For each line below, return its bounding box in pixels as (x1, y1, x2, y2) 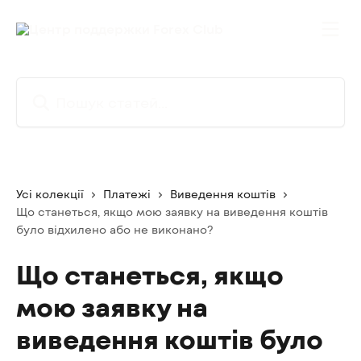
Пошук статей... (15, 79, 116, 94)
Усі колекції (16, 187, 84, 201)
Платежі (103, 187, 151, 201)
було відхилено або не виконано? (16, 222, 214, 236)
